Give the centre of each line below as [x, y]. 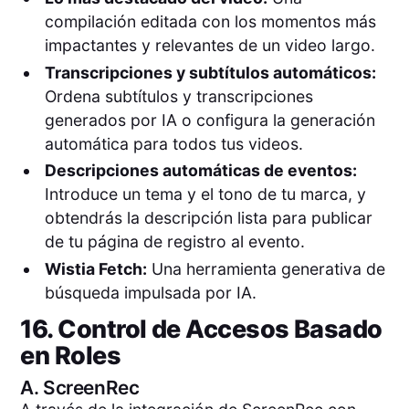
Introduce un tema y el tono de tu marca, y [205, 194]
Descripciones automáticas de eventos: [200, 171]
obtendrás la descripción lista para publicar [208, 218]
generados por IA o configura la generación [210, 120]
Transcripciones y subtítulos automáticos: [210, 72]
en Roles [71, 356]
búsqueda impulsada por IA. [150, 292]
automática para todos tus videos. [176, 143]
